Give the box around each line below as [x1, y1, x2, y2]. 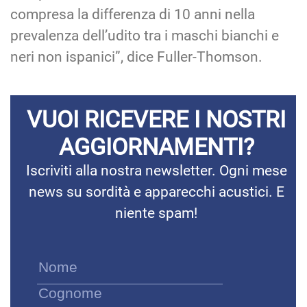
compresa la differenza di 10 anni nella [10, 5, 255, 23]
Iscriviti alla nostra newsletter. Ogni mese [25, 162, 287, 179]
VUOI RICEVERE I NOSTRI [27, 105, 286, 133]
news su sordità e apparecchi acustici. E [28, 183, 284, 200]
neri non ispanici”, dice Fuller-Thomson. [10, 48, 262, 65]
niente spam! [115, 204, 197, 221]
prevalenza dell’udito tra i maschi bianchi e [10, 27, 279, 44]
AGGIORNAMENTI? [58, 132, 254, 160]
